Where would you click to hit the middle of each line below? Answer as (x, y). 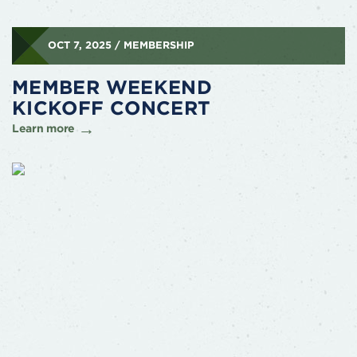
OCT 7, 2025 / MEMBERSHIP (121, 45)
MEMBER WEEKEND (112, 87)
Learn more (44, 128)
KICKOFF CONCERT (112, 108)
